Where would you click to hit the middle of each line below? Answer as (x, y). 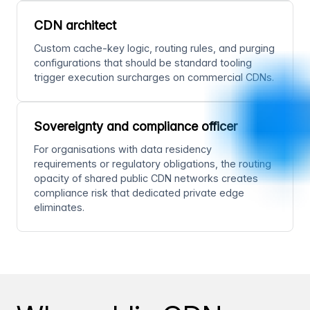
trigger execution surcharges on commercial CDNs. (154, 77)
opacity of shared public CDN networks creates (146, 179)
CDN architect (75, 26)
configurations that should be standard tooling (143, 63)
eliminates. (59, 208)
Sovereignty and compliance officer (136, 127)
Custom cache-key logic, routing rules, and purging (154, 48)
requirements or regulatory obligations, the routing (153, 164)
